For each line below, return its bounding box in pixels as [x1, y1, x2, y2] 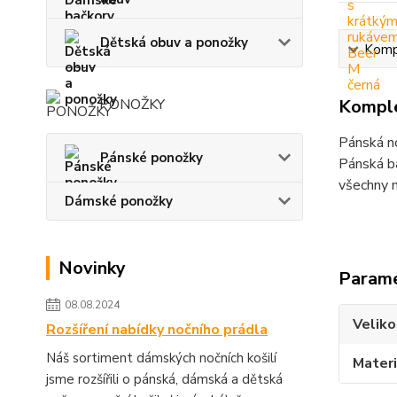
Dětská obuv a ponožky [100, 34, 248, 51]
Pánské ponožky [100, 149, 203, 167]
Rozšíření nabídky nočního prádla [46, 320, 268, 339]
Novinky [58, 256, 126, 280]
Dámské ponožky [65, 192, 173, 210]
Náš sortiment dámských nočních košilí [46, 349, 276, 367]
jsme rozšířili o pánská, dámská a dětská [46, 370, 283, 388]
